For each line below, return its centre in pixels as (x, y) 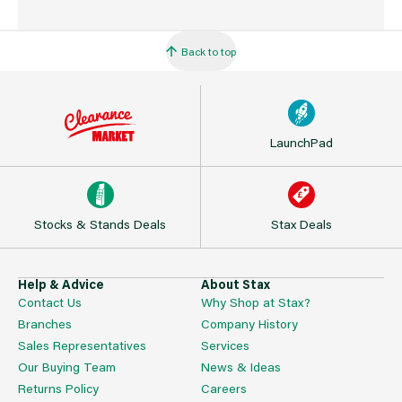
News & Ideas (241, 366)
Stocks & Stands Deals (100, 223)
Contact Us (50, 301)
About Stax (236, 284)
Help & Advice (61, 284)
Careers (224, 388)
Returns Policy (58, 388)
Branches (45, 323)
